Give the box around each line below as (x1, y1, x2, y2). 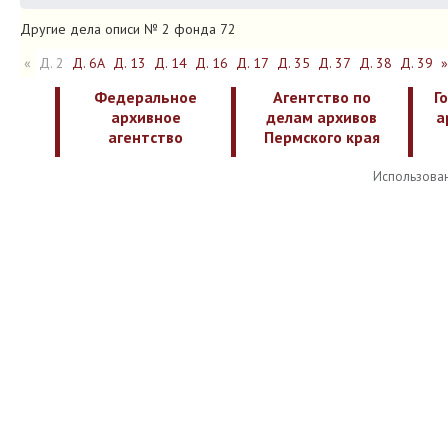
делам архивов (266, 107, 378, 127)
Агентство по (272, 87, 371, 107)
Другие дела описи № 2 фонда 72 (20, 20, 236, 38)
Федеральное (94, 87, 198, 107)
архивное (110, 107, 181, 127)
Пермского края (263, 127, 380, 147)
